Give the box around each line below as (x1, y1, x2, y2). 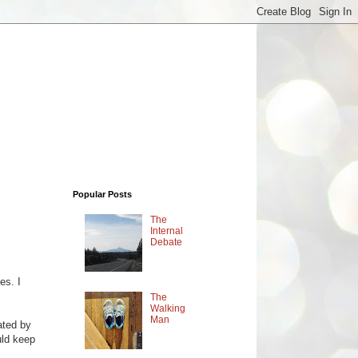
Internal (149, 225, 183, 237)
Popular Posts (73, 189, 132, 199)
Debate (149, 237, 182, 249)
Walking (149, 303, 185, 315)
